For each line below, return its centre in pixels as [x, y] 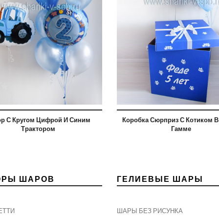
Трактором [38, 129]
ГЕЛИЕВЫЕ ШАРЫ [160, 179]
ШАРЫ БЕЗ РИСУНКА [150, 211]
